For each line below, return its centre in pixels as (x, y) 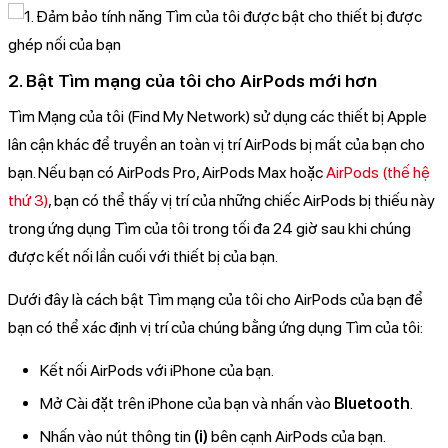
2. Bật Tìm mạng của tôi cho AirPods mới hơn (192, 81)
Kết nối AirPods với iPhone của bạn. (157, 371)
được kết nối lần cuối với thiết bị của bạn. (143, 257)
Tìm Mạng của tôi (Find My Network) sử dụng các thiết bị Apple (217, 117)
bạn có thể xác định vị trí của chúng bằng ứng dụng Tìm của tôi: (215, 328)
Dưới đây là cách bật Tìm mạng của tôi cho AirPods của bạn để (215, 300)
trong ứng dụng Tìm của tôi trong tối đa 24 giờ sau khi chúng (209, 229)
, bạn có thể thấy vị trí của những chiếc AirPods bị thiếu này (241, 201)
